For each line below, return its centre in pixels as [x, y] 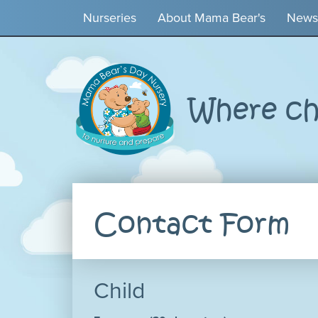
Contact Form [192, 225]
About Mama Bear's [212, 18]
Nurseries [110, 18]
